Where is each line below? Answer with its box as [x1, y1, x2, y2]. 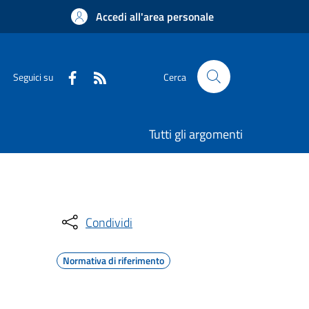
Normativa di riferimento [63, 253, 164, 268]
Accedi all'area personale [96, 8, 214, 25]
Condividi [86, 212, 132, 232]
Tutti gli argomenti [149, 125, 243, 143]
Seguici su [13, 69, 53, 84]
